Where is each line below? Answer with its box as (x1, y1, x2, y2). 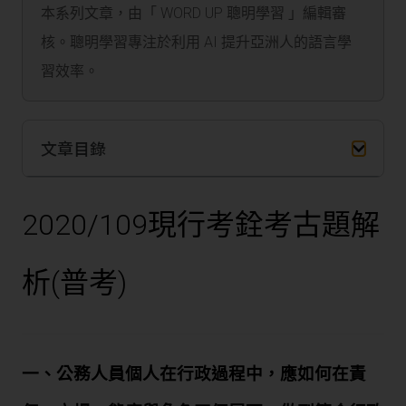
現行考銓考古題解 (148, 208, 380, 243)
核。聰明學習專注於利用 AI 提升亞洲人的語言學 (41, 34, 352, 52)
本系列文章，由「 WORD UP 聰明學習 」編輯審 (41, 5, 346, 23)
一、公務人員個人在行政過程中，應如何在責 (22, 364, 366, 384)
